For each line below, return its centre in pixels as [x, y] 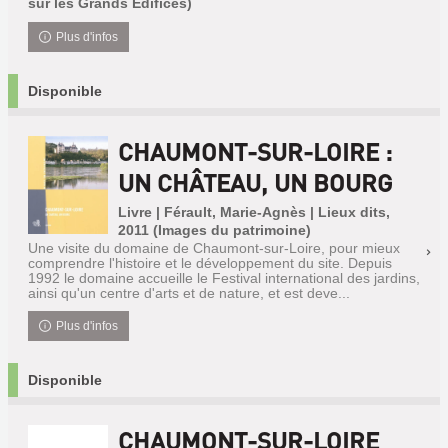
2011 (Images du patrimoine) [214, 230]
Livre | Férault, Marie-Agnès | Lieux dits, [254, 212]
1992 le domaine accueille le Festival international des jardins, [224, 278]
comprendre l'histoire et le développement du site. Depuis [210, 263]
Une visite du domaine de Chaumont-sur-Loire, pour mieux [214, 248]
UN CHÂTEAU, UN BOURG [255, 182]
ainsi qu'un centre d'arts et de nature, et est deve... [189, 293]
